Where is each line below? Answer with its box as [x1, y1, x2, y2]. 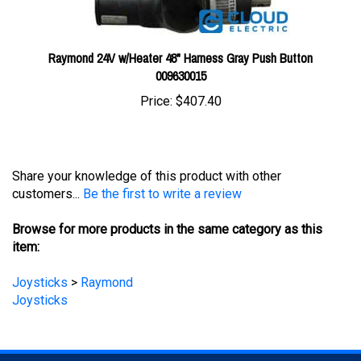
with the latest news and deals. [163, 338, 337, 355]
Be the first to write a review [83, 160, 242, 176]
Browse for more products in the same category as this [12, 195, 322, 211]
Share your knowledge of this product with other [12, 142, 281, 158]
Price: [139, 68, 172, 83]
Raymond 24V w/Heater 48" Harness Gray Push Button [48, 23, 313, 41]
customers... [12, 160, 83, 176]
